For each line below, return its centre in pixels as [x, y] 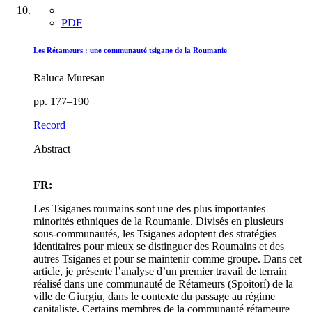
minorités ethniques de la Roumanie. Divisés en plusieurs [158, 221]
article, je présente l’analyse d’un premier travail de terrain [160, 272]
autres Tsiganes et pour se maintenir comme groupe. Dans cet [167, 259]
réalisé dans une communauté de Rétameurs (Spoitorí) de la [163, 284]
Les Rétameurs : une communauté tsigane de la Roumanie [130, 50]
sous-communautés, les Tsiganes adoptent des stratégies [155, 234]
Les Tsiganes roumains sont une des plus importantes [149, 209]
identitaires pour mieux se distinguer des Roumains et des [159, 247]
